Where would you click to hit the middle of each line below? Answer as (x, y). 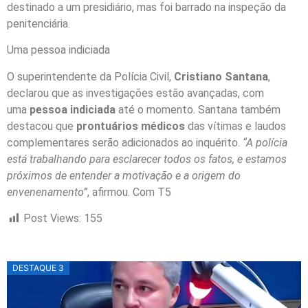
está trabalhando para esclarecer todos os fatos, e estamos (147, 159)
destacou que (42, 126)
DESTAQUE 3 (38, 268)
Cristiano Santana (221, 76)
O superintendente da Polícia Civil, (90, 76)
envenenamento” (47, 192)
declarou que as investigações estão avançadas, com (135, 93)
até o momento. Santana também (198, 109)
